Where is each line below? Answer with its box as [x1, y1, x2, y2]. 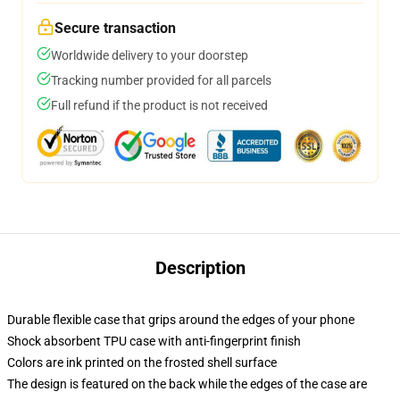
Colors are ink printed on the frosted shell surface [7, 355, 277, 370]
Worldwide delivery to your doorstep [51, 48, 248, 62]
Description [154, 257, 246, 279]
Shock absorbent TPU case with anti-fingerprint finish [7, 334, 301, 348]
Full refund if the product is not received [51, 98, 268, 112]
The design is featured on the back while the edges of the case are [7, 377, 367, 391]
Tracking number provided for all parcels [51, 73, 271, 87]
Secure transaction [54, 20, 176, 37]
